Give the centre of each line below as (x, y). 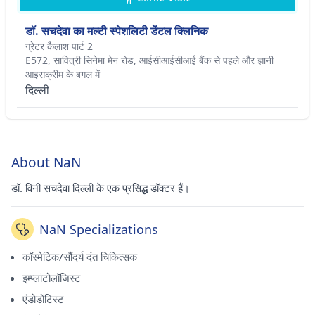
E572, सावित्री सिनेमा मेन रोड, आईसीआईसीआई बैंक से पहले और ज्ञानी (149, 60)
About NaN (46, 162)
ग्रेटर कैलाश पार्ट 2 (59, 46)
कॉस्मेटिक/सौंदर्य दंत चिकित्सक (80, 257)
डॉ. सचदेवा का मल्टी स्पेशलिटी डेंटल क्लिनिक (117, 31)
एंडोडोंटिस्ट (43, 299)
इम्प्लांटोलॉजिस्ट (52, 278)
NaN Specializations (99, 229)
